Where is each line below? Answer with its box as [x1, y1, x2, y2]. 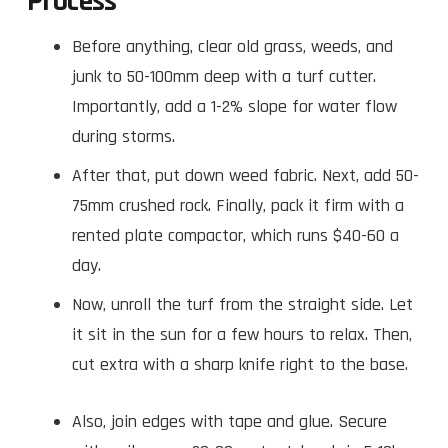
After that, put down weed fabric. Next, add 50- [72, 163, 419, 187]
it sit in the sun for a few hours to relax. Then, [72, 322, 412, 346]
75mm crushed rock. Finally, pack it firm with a [72, 193, 404, 217]
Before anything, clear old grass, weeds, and [72, 34, 393, 58]
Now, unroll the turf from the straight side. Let [72, 292, 413, 316]
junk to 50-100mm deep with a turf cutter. [72, 64, 376, 88]
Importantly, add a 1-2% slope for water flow [72, 94, 397, 118]
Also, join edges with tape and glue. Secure [72, 409, 387, 433]
